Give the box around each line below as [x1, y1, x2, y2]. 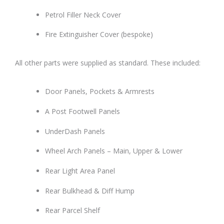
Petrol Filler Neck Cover [45, 9, 121, 19]
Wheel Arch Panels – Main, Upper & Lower [45, 146, 182, 156]
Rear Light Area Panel [45, 165, 115, 175]
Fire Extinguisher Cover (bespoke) [45, 29, 153, 39]
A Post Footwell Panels [45, 106, 120, 116]
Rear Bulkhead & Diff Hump [45, 185, 134, 195]
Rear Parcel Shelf [45, 205, 100, 215]
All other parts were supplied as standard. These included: [15, 57, 200, 67]
